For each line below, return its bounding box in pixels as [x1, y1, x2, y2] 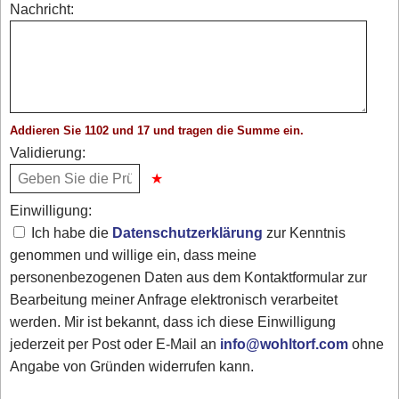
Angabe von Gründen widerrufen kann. [10, 356, 255, 378]
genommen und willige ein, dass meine [10, 245, 257, 266]
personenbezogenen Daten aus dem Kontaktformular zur [10, 267, 368, 289]
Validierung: [10, 142, 86, 163]
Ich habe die [28, 223, 113, 244]
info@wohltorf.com [220, 334, 349, 355]
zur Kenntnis [263, 223, 346, 244]
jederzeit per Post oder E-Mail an [10, 334, 221, 355]
